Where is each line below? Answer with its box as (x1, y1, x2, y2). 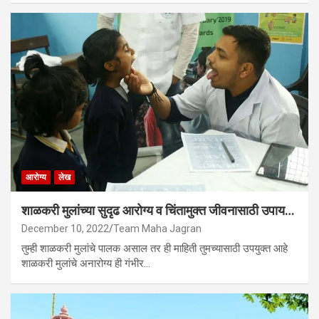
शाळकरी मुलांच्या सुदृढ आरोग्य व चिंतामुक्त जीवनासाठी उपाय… (21, 203, 295, 219)
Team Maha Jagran (113, 223, 202, 235)
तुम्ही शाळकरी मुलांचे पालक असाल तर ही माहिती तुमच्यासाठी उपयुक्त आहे (21, 242, 288, 256)
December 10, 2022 (21, 223, 109, 235)
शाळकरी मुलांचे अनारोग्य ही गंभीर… (21, 257, 150, 271)
